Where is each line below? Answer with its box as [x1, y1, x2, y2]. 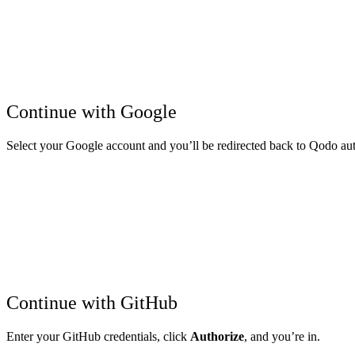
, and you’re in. [244, 330, 320, 344]
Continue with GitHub [6, 292, 177, 314]
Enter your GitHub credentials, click [6, 330, 190, 344]
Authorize [190, 330, 244, 344]
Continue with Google [6, 101, 177, 123]
